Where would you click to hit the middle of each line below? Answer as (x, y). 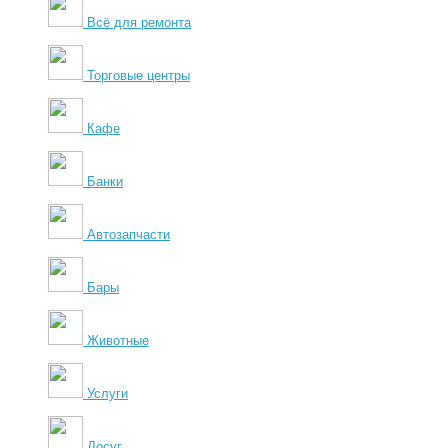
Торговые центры (138, 75)
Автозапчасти (128, 234)
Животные (118, 340)
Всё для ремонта (139, 22)
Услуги (107, 393)
